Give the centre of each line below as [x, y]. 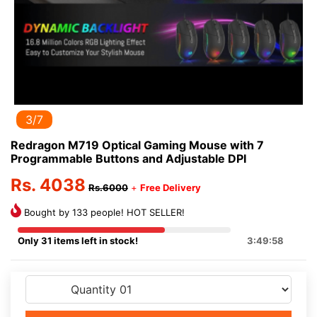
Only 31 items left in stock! [78, 241]
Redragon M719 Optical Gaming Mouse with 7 [137, 145]
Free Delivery [171, 188]
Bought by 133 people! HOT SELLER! [103, 212]
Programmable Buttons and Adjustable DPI [128, 158]
